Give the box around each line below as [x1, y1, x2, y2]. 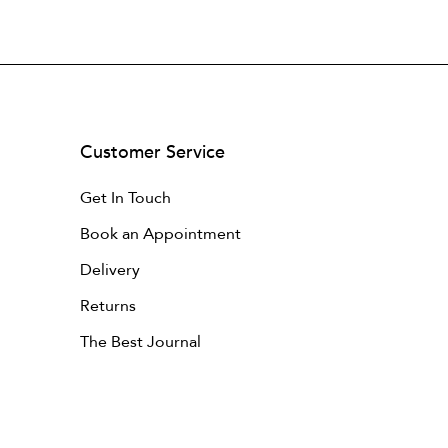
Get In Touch [80, 186, 171, 209]
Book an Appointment [80, 222, 241, 245]
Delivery [80, 258, 140, 281]
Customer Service [80, 139, 225, 165]
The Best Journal [80, 330, 201, 353]
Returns [80, 294, 136, 317]
